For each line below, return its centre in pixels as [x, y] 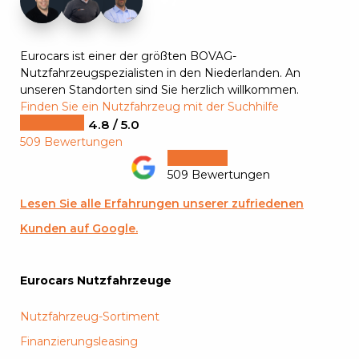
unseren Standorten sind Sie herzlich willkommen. [159, 90]
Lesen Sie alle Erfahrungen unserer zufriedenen [162, 204]
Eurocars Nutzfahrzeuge [96, 281]
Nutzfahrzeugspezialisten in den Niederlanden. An [160, 73]
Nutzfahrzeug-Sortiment [90, 317]
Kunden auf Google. [79, 229]
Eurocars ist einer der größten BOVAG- [128, 56]
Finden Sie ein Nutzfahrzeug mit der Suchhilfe [149, 107]
